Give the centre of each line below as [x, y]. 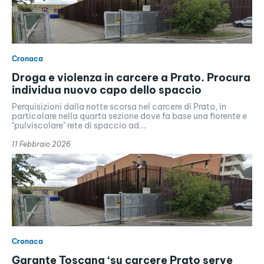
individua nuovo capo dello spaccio [107, 90]
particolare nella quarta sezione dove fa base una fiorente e [129, 116]
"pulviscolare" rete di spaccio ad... [79, 126]
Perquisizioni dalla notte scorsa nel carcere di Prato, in [119, 107]
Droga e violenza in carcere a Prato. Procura [131, 78]
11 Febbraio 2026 [41, 144]
